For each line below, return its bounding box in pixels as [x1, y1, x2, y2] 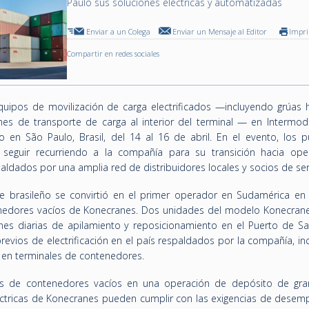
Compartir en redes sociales [67, 48, 160, 59]
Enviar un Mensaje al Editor [172, 26, 268, 37]
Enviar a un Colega [86, 26, 151, 37]
